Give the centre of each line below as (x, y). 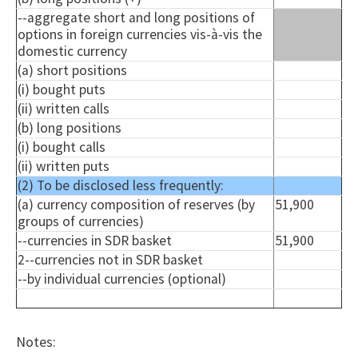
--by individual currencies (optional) (122, 279)
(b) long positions (70, 128)
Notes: (36, 342)
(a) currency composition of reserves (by (136, 205)
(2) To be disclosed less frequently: (121, 186)
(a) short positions (72, 71)
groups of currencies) (81, 222)
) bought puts (65, 90)
